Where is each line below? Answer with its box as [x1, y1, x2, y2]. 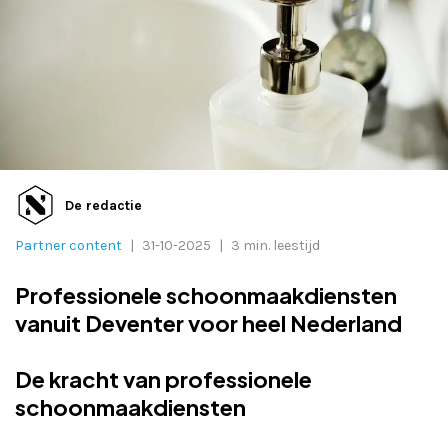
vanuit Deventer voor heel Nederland [15, 309, 402, 338]
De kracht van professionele [15, 365, 312, 394]
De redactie [65, 196, 142, 214]
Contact [15, 119, 85, 140]
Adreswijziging [15, 70, 134, 91]
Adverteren [15, 21, 108, 42]
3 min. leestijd [231, 237, 320, 255]
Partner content [15, 237, 122, 255]
